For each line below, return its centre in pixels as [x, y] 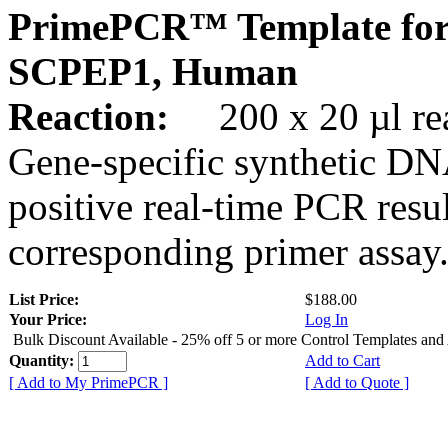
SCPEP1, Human [153, 71]
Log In [326, 319]
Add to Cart [342, 360]
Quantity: [43, 360]
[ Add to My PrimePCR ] [88, 382]
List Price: [46, 299]
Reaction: [93, 116]
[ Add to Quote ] [357, 382]
